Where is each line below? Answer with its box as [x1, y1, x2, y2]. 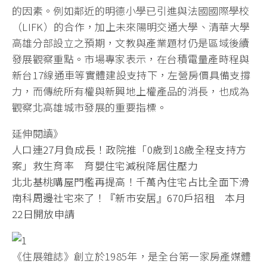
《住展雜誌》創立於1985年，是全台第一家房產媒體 [12, 249, 252, 263]
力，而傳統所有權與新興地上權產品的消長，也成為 [12, 83, 250, 98]
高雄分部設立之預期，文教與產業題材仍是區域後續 [12, 35, 250, 50]
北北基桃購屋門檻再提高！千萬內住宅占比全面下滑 [12, 174, 250, 189]
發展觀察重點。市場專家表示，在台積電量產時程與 [12, 51, 250, 66]
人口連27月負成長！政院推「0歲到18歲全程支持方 [12, 142, 247, 157]
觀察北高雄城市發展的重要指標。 [12, 100, 167, 114]
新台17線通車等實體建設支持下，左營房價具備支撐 [12, 67, 251, 82]
